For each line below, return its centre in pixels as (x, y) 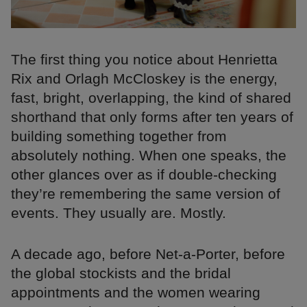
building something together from (119, 136)
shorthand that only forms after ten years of (152, 117)
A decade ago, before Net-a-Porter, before (148, 254)
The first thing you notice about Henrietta (144, 60)
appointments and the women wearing (136, 293)
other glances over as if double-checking (144, 175)
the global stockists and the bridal (121, 273)
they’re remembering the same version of (146, 194)
